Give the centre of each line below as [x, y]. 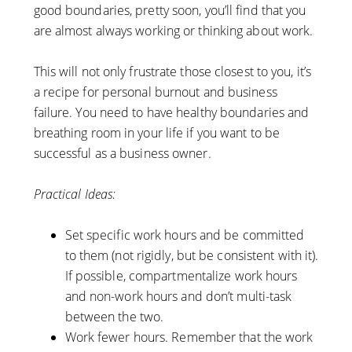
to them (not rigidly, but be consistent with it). [192, 256]
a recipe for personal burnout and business [155, 92]
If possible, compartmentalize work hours [181, 276]
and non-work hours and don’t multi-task [178, 297]
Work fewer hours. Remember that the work [189, 337]
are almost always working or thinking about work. [173, 31]
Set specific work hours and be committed [185, 235]
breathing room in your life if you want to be [157, 133]
